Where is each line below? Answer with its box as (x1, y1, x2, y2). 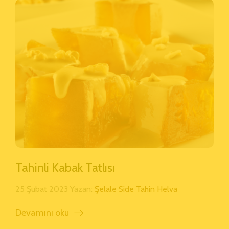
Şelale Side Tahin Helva (95, 184, 177, 194)
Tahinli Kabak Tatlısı (15, 159, 115, 175)
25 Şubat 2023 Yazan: (15, 184, 95, 194)
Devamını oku (15, 207, 69, 218)
